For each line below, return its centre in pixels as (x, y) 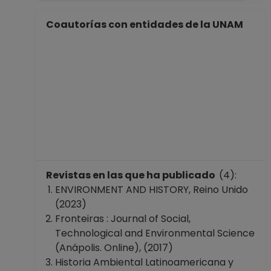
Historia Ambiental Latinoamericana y (144, 262)
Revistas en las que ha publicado (132, 175)
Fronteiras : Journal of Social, (123, 219)
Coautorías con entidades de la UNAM (146, 24)
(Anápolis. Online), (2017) (114, 248)
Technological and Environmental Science (155, 233)
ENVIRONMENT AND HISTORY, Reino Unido (152, 190)
